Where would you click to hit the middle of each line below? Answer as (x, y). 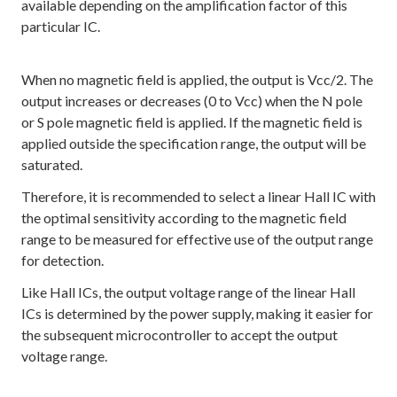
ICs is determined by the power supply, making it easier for (197, 313)
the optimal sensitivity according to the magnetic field (184, 218)
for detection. (62, 260)
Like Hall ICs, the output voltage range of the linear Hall (188, 292)
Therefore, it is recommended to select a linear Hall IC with (198, 196)
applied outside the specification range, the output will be (194, 143)
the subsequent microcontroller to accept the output (179, 335)
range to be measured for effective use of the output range (197, 239)
